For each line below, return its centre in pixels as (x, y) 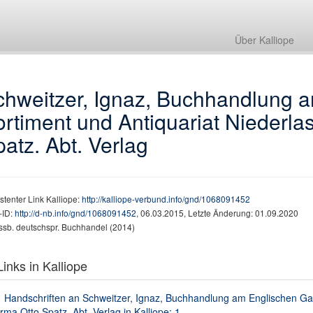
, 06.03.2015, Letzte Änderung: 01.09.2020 (217, 213)
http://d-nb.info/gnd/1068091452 (75, 213)
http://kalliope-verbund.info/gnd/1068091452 (166, 199)
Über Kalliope (264, 40)
